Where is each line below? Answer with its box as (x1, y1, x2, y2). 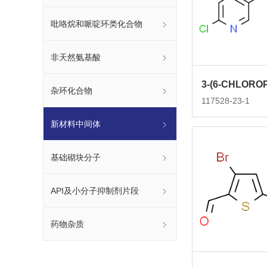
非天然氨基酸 (51, 52, 101, 62)
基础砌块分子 (51, 152, 101, 162)
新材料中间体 (51, 119, 101, 129)
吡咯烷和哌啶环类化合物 (51, 18, 142, 29)
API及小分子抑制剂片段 (51, 185, 139, 195)
